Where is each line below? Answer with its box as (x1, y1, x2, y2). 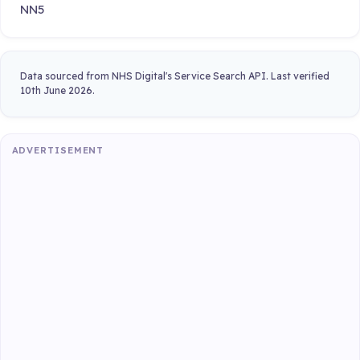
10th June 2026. (20, 84, 95, 97)
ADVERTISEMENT (11, 144, 104, 156)
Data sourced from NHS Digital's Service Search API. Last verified (20, 70, 329, 83)
